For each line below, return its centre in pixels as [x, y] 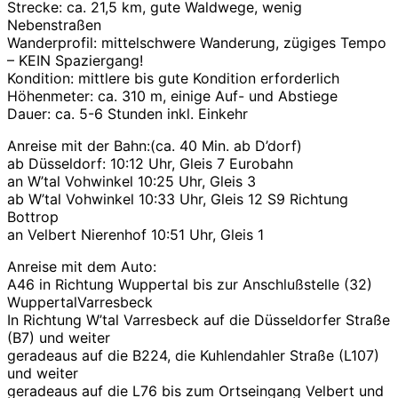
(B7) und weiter [59, 338]
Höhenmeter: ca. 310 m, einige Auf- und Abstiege [172, 96]
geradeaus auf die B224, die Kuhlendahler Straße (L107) [193, 356]
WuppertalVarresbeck [80, 302]
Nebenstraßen [54, 25]
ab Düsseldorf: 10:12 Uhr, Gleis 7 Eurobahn [150, 164]
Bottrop [33, 217]
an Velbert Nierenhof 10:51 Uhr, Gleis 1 [135, 235]
